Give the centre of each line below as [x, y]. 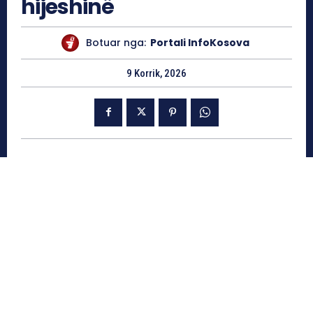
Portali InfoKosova [200, 43]
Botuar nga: [116, 43]
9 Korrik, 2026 [156, 73]
